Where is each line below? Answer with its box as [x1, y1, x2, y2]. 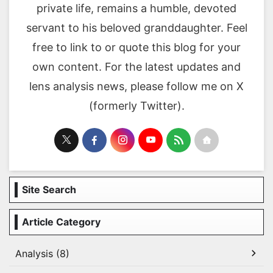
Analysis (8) [15, 247, 69, 260]
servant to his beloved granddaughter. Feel [26, 21, 247, 34]
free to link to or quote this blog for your [32, 40, 241, 54]
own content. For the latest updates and [32, 60, 241, 73]
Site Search [22, 183, 76, 196]
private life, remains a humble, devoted [37, 1, 236, 15]
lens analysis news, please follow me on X [29, 79, 244, 93]
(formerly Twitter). [88, 99, 185, 112]
